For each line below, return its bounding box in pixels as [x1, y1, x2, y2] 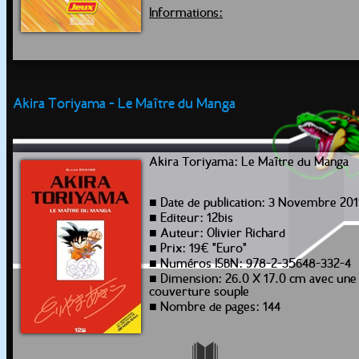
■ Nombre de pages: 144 [149, 301, 280, 314]
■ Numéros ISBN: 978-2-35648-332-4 [149, 258, 351, 271]
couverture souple [149, 286, 249, 299]
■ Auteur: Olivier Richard [149, 228, 285, 240]
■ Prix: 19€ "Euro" [149, 243, 247, 256]
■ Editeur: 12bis [149, 212, 233, 225]
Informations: [149, 7, 223, 20]
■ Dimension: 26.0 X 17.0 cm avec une [149, 273, 357, 286]
